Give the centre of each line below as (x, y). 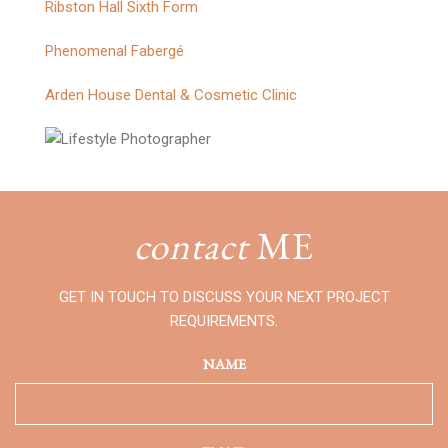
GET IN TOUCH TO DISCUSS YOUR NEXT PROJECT (224, 297)
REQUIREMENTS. (224, 321)
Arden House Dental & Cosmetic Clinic (171, 95)
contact (191, 245)
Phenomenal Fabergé (114, 51)
